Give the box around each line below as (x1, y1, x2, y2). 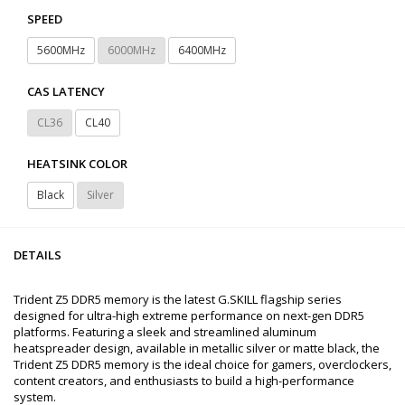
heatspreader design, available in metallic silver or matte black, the (14, 339, 380, 356)
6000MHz (108, 42, 155, 58)
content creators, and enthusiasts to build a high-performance (14, 372, 354, 389)
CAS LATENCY (27, 82, 105, 99)
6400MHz (178, 42, 226, 58)
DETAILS (14, 246, 61, 263)
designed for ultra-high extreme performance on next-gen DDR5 (14, 306, 364, 324)
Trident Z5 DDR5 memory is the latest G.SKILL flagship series (14, 290, 342, 307)
